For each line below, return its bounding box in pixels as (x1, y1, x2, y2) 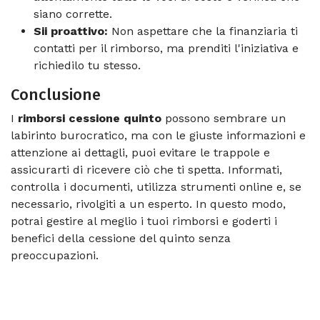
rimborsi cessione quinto (18, 111, 161, 125)
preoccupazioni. (11, 248, 99, 262)
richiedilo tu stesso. (34, 58, 141, 72)
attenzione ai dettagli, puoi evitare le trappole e (11, 145, 270, 159)
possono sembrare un (161, 111, 286, 125)
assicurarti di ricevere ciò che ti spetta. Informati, (11, 162, 282, 176)
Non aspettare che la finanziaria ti (108, 24, 298, 38)
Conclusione (11, 84, 101, 104)
